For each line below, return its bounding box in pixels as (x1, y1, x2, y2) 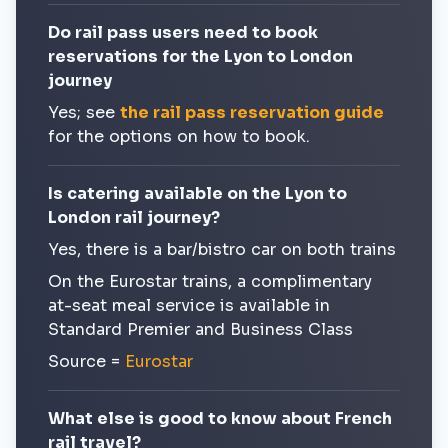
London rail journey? (48, 207, 220, 228)
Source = (48, 351, 125, 372)
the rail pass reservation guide (120, 102, 384, 123)
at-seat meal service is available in (48, 295, 330, 316)
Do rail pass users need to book (48, 22, 318, 43)
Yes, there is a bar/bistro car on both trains (48, 239, 396, 260)
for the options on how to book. (48, 126, 310, 147)
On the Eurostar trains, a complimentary (48, 271, 372, 292)
